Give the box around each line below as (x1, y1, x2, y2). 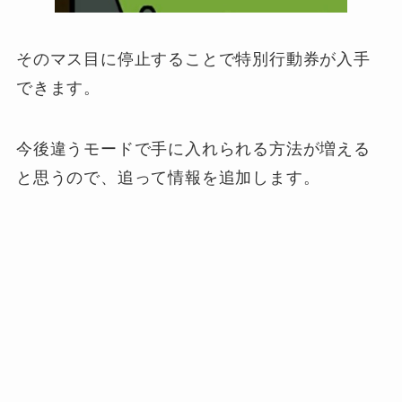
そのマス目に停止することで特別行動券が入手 (15, 49, 371, 68)
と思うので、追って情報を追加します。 (15, 168, 320, 187)
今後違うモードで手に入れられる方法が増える (15, 139, 371, 158)
